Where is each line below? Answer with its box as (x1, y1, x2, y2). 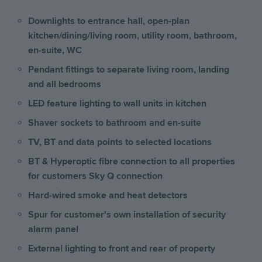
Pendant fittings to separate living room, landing (28, 63, 229, 75)
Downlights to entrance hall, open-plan (28, 15, 189, 27)
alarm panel (28, 223, 78, 235)
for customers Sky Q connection (28, 170, 163, 182)
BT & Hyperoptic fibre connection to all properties (28, 155, 235, 167)
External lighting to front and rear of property (28, 242, 215, 254)
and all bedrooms (28, 78, 101, 90)
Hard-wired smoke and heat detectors (28, 189, 188, 201)
